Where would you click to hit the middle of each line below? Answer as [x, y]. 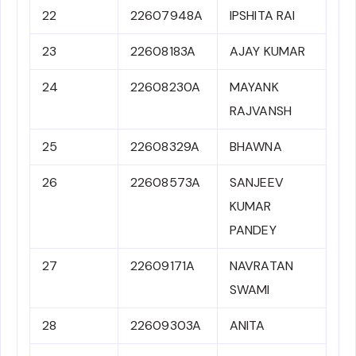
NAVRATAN [261, 266]
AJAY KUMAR [267, 52]
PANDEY [253, 230]
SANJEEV [257, 183]
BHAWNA [256, 147]
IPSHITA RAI [263, 16]
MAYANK [254, 87]
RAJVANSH [261, 111]
